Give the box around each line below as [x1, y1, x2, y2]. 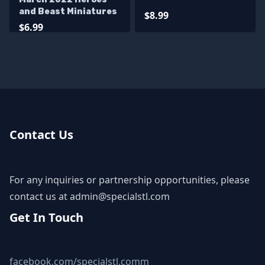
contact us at [9, 190, 70, 203]
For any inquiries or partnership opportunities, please [9, 173, 250, 186]
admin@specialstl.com [70, 190, 170, 203]
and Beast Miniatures [19, 7, 117, 17]
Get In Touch [9, 209, 83, 225]
